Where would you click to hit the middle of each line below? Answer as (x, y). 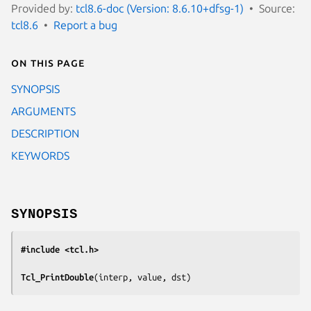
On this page (48, 62)
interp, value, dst (142, 277)
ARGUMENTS (43, 111)
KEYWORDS (40, 155)
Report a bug (85, 25)
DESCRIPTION (45, 133)
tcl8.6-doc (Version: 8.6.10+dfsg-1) (160, 8)
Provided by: (43, 8)
